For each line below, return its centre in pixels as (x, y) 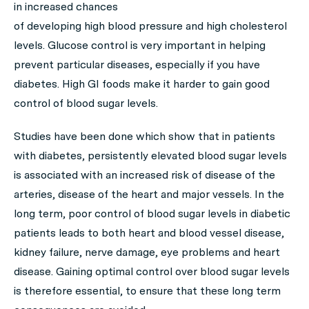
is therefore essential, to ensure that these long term (147, 291)
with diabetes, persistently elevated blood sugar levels (150, 156)
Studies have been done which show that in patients (144, 136)
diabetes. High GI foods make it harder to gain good (142, 84)
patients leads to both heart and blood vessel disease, (149, 233)
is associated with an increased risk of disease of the (144, 175)
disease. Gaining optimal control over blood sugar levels (152, 271)
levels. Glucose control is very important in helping (140, 45)
